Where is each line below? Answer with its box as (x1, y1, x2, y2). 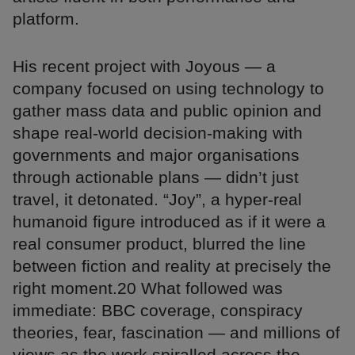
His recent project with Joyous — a (13, 57, 276, 76)
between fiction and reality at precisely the (13, 257, 331, 276)
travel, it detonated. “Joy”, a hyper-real (13, 190, 302, 209)
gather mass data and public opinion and (13, 101, 322, 120)
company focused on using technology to (13, 79, 324, 98)
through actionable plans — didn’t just (13, 168, 299, 187)
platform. (13, 10, 79, 29)
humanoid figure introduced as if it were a (13, 212, 326, 231)
